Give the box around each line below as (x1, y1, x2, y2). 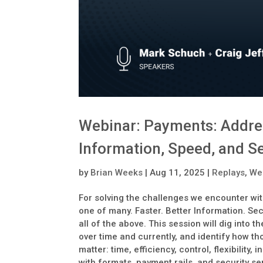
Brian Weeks (90, 167, 143, 178)
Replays (212, 167, 245, 178)
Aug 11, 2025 (150, 167, 205, 178)
